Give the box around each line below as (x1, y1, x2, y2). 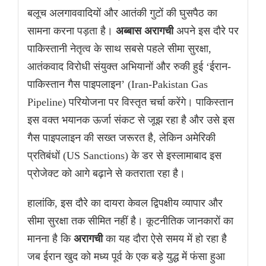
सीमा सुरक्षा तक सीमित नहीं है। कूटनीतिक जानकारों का (27, 215, 233, 227)
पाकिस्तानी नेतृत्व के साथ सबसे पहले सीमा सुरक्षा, (27, 43, 211, 55)
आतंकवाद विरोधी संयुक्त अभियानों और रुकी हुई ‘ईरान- (27, 61, 231, 73)
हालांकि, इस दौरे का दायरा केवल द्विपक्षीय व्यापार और (27, 197, 223, 210)
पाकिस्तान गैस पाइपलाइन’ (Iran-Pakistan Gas (27, 78, 208, 91)
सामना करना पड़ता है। (27, 25, 116, 37)
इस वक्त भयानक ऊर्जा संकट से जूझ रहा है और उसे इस (27, 114, 235, 126)
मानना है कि (27, 233, 74, 245)
